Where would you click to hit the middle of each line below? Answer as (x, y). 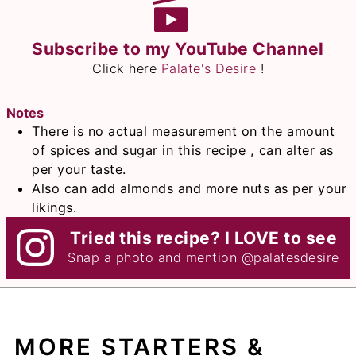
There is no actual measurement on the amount (184, 132)
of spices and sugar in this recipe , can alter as (183, 151)
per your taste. (79, 170)
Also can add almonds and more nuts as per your (190, 189)
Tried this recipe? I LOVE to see (204, 238)
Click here (127, 68)
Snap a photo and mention (155, 258)
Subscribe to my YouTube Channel (178, 48)
